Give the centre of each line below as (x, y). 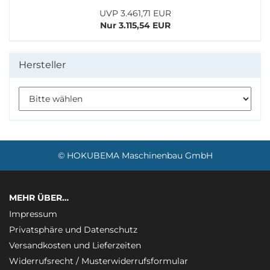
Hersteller (42, 64)
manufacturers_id (55, 92)
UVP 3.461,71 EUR (135, 13)
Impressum (33, 214)
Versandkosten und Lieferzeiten (75, 245)
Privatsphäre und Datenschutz (73, 229)
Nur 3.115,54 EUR (135, 25)
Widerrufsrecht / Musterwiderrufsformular (99, 261)
